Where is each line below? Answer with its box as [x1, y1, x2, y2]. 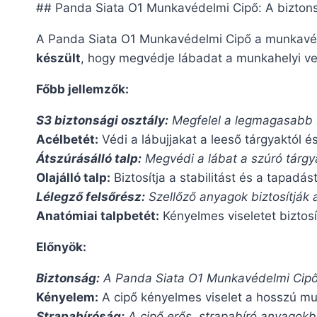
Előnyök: [36, 239, 86, 254]
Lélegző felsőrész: [36, 189, 145, 204]
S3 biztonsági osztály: [36, 113, 168, 127]
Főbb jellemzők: [36, 81, 129, 96]
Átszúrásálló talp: [36, 151, 142, 166]
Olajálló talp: [36, 170, 110, 185]
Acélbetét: [36, 132, 98, 146]
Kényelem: [36, 289, 98, 304]
